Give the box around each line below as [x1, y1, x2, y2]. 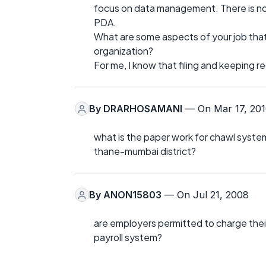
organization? [94, 45, 153, 58]
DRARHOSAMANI [103, 103, 182, 115]
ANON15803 [103, 189, 161, 201]
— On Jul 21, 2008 [161, 189, 249, 201]
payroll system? [94, 231, 162, 244]
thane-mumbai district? [94, 145, 196, 158]
